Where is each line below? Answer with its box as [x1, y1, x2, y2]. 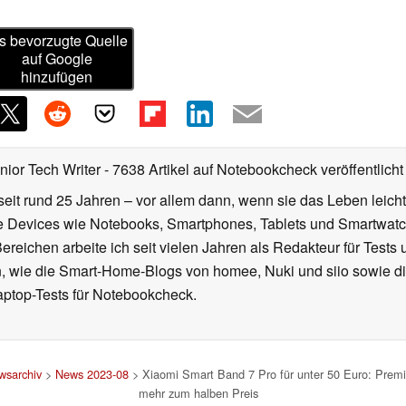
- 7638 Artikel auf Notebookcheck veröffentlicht [104, 159, 403, 180]
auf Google [21, 48, 92, 70]
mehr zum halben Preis [139, 384, 258, 402]
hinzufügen [21, 66, 93, 88]
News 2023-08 [55, 365, 129, 383]
